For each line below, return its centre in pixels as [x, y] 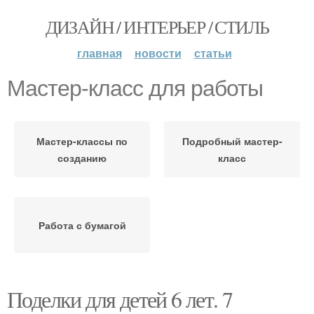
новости [158, 53]
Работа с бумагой [82, 225]
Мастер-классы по [82, 141]
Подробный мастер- [232, 141]
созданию [82, 158]
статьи [213, 53]
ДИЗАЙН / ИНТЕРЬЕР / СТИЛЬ [157, 27]
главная [99, 53]
